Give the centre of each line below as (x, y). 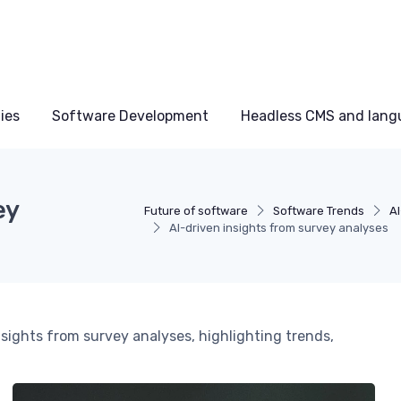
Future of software (196, 211)
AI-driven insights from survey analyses (278, 228)
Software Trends (318, 211)
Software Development (130, 116)
